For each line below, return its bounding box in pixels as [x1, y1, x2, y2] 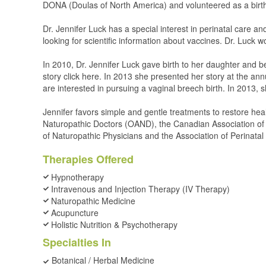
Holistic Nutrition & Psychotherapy [51, 218, 178, 230]
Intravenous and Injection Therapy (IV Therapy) [51, 183, 230, 195]
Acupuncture [51, 207, 99, 218]
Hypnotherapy [51, 171, 104, 183]
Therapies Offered [43, 151, 134, 167]
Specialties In [43, 235, 111, 250]
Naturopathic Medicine [51, 195, 135, 207]
